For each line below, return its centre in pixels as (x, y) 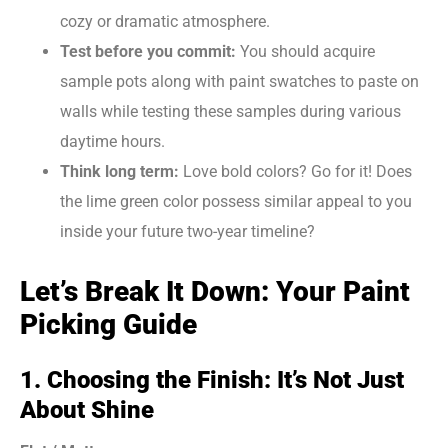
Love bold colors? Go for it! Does (297, 171)
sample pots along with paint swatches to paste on (239, 81)
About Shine (87, 409)
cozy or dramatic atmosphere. (165, 21)
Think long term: (121, 171)
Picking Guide (108, 324)
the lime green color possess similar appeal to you (236, 201)
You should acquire (307, 51)
